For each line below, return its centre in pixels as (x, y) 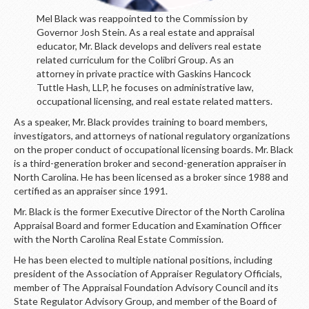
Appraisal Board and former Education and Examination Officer (148, 225)
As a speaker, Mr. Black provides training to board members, (141, 122)
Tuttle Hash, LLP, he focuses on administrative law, (145, 87)
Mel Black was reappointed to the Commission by (142, 18)
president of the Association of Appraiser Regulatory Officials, (148, 273)
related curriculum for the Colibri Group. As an (135, 60)
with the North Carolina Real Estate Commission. (119, 239)
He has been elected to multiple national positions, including (143, 260)
